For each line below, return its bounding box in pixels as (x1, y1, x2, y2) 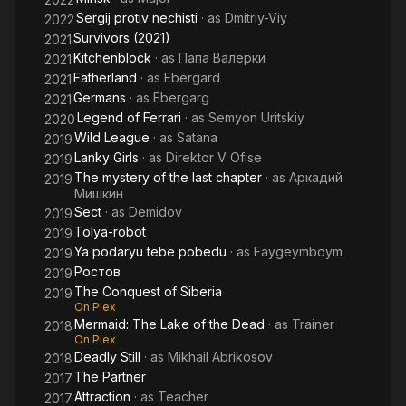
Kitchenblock (73, 50, 151, 65)
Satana (177, 130, 217, 145)
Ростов (74, 264, 121, 279)
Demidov (129, 204, 182, 219)
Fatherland (73, 70, 137, 85)
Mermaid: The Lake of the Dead (74, 316, 265, 332)
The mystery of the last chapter (74, 169, 262, 185)
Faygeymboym (254, 244, 343, 259)
